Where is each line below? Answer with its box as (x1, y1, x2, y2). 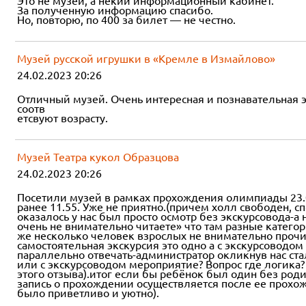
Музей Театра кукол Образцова (17, 150, 179, 163)
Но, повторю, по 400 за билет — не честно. (17, 13, 236, 26)
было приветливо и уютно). (17, 286, 159, 299)
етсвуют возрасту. (17, 111, 108, 124)
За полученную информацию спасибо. (17, 3, 213, 16)
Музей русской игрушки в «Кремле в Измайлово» (17, 52, 275, 65)
